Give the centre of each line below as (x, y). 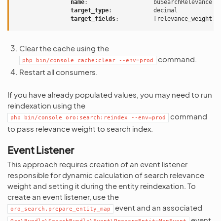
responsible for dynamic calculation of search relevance (106, 175)
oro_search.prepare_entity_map (60, 209)
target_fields (93, 19)
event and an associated (158, 207)
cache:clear (96, 60)
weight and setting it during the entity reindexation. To (102, 186)
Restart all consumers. (58, 72)
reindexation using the (46, 105)
